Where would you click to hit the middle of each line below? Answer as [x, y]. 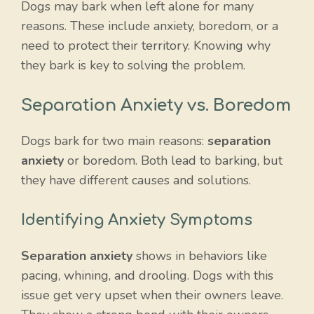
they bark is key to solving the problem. [133, 65]
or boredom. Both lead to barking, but [173, 160]
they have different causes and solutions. [136, 180]
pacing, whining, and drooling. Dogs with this [147, 275]
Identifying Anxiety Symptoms [137, 220]
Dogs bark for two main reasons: [114, 141]
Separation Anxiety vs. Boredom [156, 105]
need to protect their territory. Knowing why [146, 45]
